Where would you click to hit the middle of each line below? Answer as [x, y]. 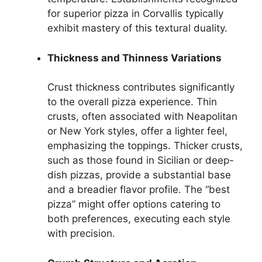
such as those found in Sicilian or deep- [141, 160]
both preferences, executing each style [139, 219]
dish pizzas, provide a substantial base [139, 175]
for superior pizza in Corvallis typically [135, 13]
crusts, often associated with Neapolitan [142, 116]
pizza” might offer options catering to [134, 204]
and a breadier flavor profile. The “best [139, 189]
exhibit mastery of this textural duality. [137, 28]
